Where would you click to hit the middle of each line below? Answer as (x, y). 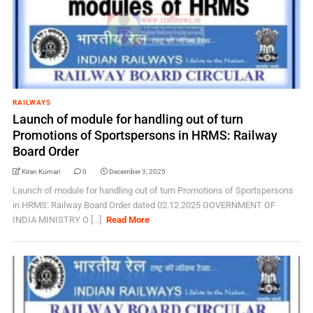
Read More (128, 220)
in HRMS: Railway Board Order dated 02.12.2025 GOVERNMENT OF (144, 205)
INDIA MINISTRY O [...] (58, 220)
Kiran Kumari (41, 172)
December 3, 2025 (137, 172)
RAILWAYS (31, 102)
